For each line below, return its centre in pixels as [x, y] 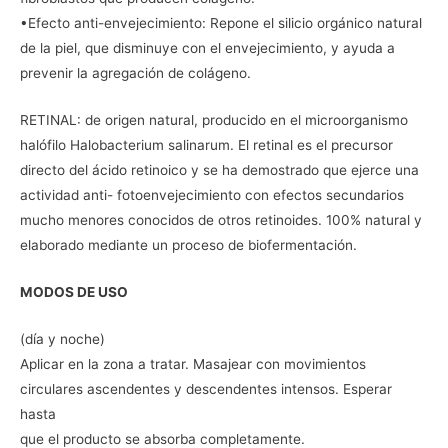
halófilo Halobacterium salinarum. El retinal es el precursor [206, 145]
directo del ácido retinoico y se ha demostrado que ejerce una [219, 170]
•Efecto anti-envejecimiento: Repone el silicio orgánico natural [221, 23]
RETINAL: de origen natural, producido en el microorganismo [214, 120]
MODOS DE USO [74, 291]
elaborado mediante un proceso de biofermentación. [188, 245]
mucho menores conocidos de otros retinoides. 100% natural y [221, 220]
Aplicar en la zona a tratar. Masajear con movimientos [193, 363]
